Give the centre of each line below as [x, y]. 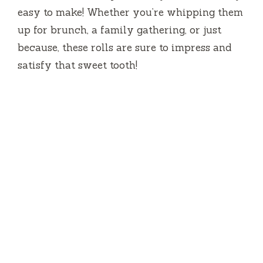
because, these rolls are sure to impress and [124, 48]
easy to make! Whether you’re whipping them [130, 13]
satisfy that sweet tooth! [77, 65]
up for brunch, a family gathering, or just [119, 30]
